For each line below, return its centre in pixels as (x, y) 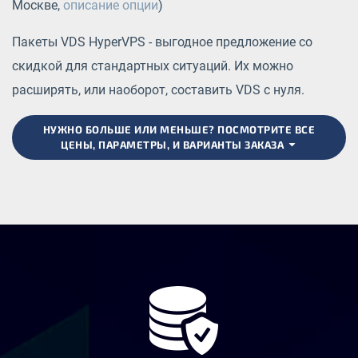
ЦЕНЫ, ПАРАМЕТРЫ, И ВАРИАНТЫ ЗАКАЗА (174, 144)
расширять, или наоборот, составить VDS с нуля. (158, 89)
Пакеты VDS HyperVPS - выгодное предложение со (162, 42)
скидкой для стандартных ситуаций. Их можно (153, 66)
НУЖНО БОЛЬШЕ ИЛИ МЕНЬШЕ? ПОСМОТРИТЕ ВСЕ (179, 129)
